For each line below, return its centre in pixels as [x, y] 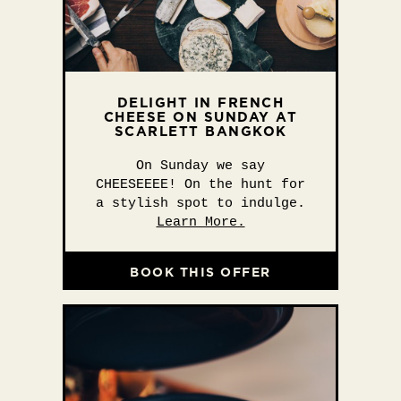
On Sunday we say [200, 166]
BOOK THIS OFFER [200, 272]
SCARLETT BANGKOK [200, 131]
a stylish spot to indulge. [200, 204]
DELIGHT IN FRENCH [200, 102]
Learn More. [200, 222]
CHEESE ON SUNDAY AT [200, 117]
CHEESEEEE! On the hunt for [200, 185]
